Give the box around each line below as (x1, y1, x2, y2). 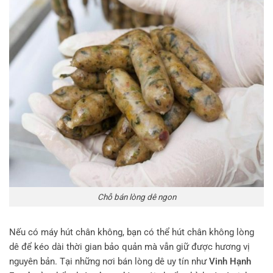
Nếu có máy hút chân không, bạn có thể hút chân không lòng (9, 227, 254, 238)
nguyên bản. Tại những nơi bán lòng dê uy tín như (9, 256, 209, 268)
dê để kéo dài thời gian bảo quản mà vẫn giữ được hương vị (9, 241, 250, 253)
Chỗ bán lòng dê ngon (97, 191, 176, 202)
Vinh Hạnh (209, 256, 251, 268)
